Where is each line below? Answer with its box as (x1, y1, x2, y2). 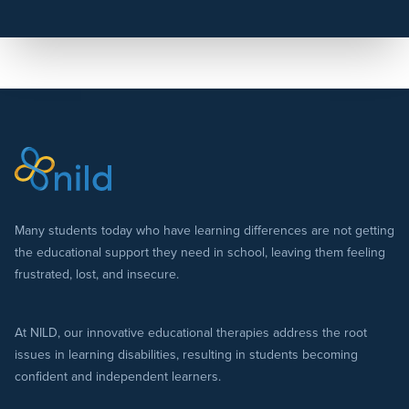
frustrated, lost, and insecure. (15, 265, 179, 285)
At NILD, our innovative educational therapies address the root (15, 323, 367, 343)
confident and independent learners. (15, 367, 221, 387)
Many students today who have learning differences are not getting (15, 221, 394, 241)
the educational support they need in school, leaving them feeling (15, 243, 385, 263)
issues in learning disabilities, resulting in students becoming (15, 345, 358, 365)
